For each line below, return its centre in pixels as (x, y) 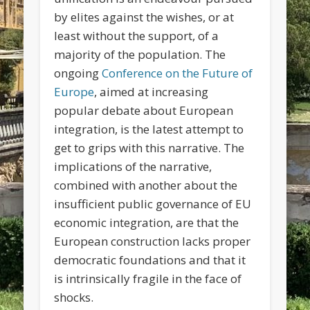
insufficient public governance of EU (153, 203)
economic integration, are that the (147, 222)
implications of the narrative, (133, 166)
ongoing (78, 73)
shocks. (74, 297)
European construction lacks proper (153, 241)
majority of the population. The (140, 54)
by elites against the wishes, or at (144, 17)
